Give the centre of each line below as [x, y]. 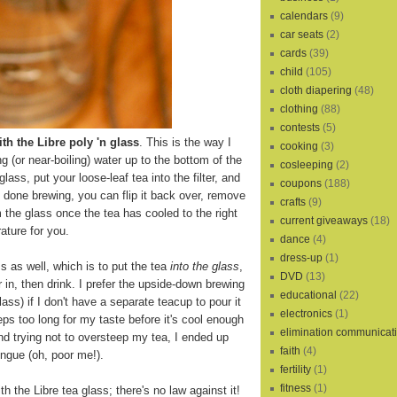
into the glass [205, 267]
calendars [304, 16]
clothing [299, 109]
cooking [299, 147]
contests [300, 128]
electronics [306, 314]
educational [308, 296]
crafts [293, 202]
